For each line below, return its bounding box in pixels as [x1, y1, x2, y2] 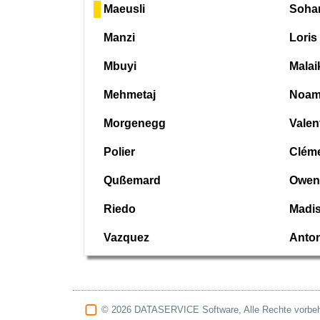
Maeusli [101, 3, 145, 15]
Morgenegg [101, 117, 166, 129]
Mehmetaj [101, 89, 156, 101]
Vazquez [101, 231, 149, 244]
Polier [101, 146, 135, 158]
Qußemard [101, 174, 161, 186]
